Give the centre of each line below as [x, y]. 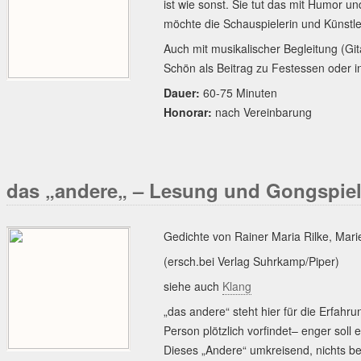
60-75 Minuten [239, 93]
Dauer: [182, 93]
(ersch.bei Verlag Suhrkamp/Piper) [251, 261]
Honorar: [188, 112]
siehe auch [193, 286]
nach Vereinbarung [262, 112]
